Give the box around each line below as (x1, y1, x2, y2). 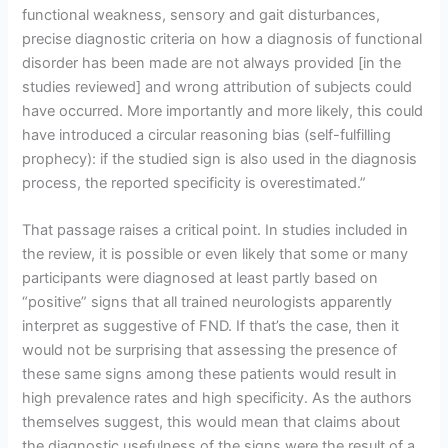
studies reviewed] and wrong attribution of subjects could (22, 77, 413, 96)
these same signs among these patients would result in (22, 364, 398, 383)
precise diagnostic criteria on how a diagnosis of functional (22, 29, 423, 48)
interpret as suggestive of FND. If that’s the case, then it (22, 316, 400, 335)
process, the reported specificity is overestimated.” (22, 173, 367, 192)
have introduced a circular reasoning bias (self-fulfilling (22, 125, 392, 144)
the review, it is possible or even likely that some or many (22, 244, 409, 263)
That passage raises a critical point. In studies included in (22, 220, 409, 239)
